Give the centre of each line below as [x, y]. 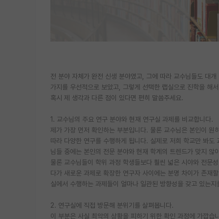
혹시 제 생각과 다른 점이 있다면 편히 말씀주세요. [117, 98]
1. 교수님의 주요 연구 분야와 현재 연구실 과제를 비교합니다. [132, 119]
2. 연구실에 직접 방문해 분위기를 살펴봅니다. [112, 205]
